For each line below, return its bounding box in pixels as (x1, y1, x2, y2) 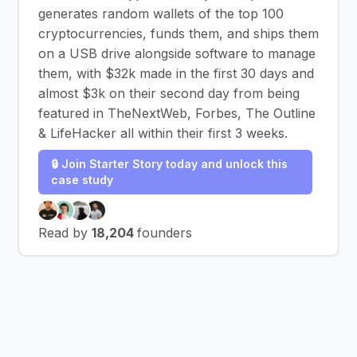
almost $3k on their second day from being (38, 85, 300, 101)
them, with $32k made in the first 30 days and (38, 65, 314, 81)
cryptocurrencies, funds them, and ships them (38, 25, 319, 41)
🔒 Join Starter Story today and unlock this (51, 157, 288, 171)
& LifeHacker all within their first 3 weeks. (38, 125, 288, 141)
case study (51, 173, 113, 186)
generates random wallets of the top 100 (38, 6, 284, 22)
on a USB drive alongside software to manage (38, 45, 316, 61)
